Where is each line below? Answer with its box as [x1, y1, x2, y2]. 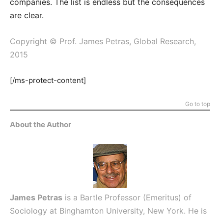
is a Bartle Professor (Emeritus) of [62, 192, 192, 202]
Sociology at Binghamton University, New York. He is [10, 206, 207, 216]
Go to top [185, 100, 210, 108]
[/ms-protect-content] [10, 76, 86, 85]
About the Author [10, 120, 71, 129]
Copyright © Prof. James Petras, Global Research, [10, 36, 196, 46]
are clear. [10, 10, 44, 20]
